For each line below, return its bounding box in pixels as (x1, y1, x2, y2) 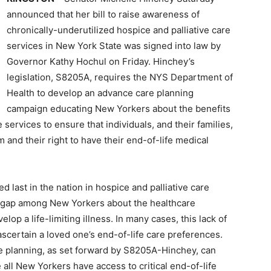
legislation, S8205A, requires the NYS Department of (7, 71, 233, 83)
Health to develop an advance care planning (7, 87, 194, 99)
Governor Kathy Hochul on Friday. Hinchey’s (7, 56, 195, 67)
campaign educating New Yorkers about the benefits (7, 103, 230, 114)
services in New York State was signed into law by (7, 40, 221, 51)
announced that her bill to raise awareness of (7, 8, 200, 20)
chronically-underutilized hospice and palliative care (7, 24, 230, 36)
